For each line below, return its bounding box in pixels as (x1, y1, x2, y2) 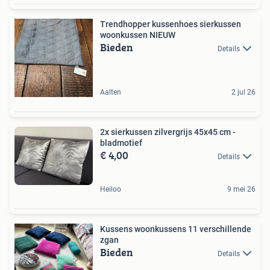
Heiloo (100, 185, 121, 194)
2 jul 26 (231, 87, 256, 96)
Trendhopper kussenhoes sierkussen (100, 19, 241, 29)
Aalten (100, 87, 121, 96)
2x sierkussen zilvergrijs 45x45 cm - (100, 127, 236, 137)
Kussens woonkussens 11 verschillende (100, 224, 251, 234)
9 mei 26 (227, 185, 256, 194)
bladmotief (100, 137, 142, 148)
